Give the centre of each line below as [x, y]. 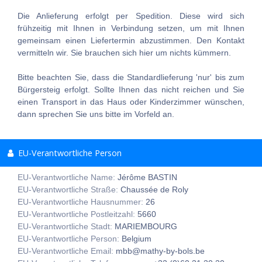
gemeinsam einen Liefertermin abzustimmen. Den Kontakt [131, 41]
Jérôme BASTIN [147, 177]
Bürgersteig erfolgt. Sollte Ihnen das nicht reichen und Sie [131, 90]
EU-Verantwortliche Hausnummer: [82, 202]
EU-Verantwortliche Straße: [69, 190]
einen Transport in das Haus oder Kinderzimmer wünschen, [131, 102]
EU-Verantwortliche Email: [67, 251]
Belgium [137, 239]
